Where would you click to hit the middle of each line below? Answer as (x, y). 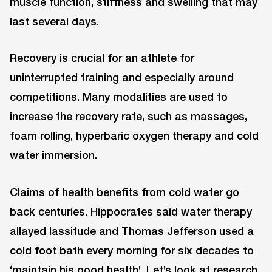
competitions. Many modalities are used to (119, 97)
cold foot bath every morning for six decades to (132, 250)
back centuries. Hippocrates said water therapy (131, 212)
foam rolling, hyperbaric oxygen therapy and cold (134, 136)
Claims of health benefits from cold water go (124, 192)
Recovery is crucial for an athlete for (102, 58)
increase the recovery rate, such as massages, (128, 116)
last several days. (54, 21)
